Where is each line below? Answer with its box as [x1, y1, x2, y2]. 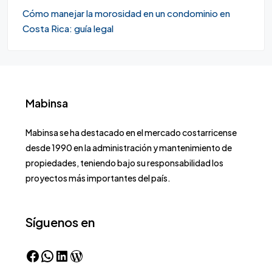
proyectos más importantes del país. [25, 172, 171, 183]
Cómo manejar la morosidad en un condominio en [22, 7, 230, 19]
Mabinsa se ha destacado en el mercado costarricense [25, 127, 237, 138]
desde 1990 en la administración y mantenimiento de [25, 142, 232, 153]
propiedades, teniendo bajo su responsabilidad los [25, 157, 223, 168]
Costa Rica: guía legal [22, 22, 114, 34]
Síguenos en [25, 214, 95, 229]
